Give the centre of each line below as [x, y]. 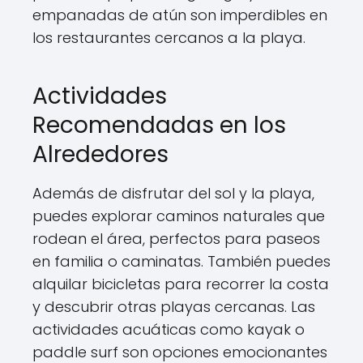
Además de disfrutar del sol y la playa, [173, 193]
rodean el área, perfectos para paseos [176, 239]
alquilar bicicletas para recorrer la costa [181, 284]
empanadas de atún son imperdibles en [180, 15]
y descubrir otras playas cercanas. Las [174, 307]
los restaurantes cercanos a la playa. [169, 38]
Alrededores [100, 154]
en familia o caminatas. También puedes [181, 261]
